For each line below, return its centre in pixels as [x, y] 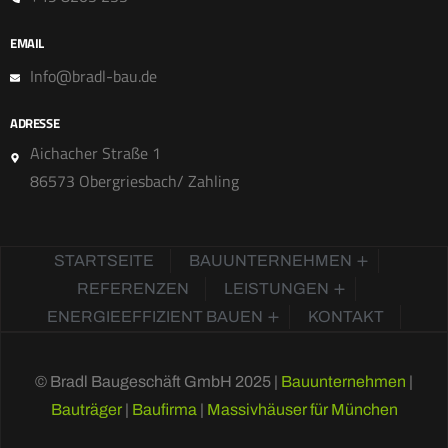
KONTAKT [346, 316]
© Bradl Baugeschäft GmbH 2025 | [158, 381]
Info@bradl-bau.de [93, 75]
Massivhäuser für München [302, 409]
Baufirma [164, 409]
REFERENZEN [133, 288]
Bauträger [87, 409]
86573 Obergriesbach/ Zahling [134, 180]
